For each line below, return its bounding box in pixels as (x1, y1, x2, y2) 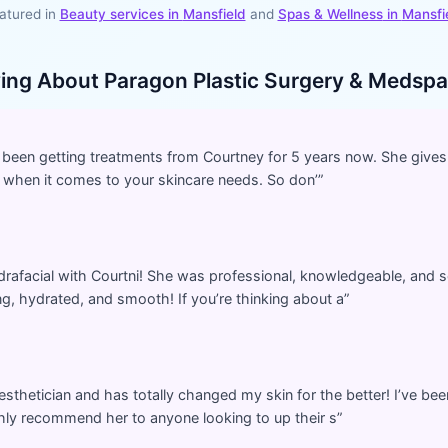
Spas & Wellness (277, 6, 383, 22)
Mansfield (182, 6, 246, 22)
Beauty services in (59, 6, 183, 22)
